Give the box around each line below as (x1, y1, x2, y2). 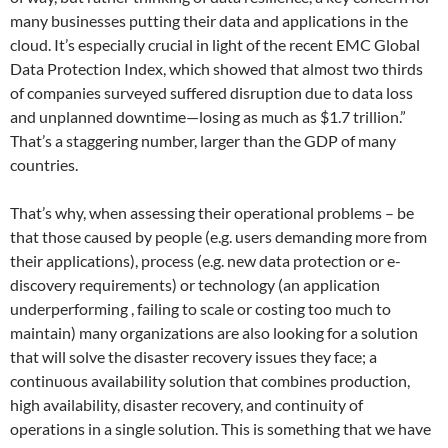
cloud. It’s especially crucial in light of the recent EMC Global (10, 35, 420, 54)
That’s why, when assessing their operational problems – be (10, 203, 414, 222)
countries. (10, 155, 78, 174)
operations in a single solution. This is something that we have (10, 419, 431, 438)
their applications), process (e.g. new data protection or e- (10, 251, 401, 270)
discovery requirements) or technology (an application (10, 275, 380, 294)
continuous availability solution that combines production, (10, 371, 410, 390)
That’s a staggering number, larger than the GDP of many (10, 131, 396, 150)
